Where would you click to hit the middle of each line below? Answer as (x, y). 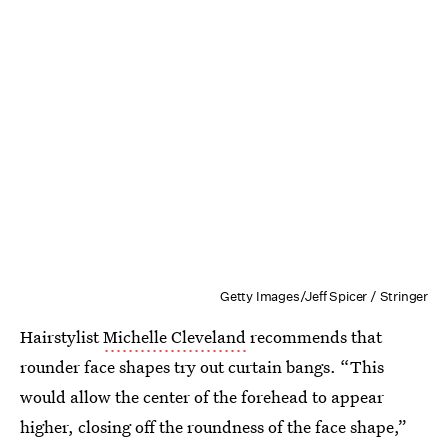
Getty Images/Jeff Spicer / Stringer (324, 296)
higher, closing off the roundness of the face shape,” (213, 426)
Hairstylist (61, 336)
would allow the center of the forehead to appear (202, 396)
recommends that (314, 336)
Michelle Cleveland (174, 336)
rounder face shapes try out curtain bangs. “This (202, 366)
